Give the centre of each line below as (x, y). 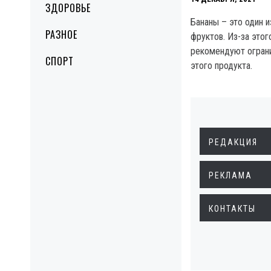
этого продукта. (221, 66)
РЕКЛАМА (230, 175)
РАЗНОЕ (61, 34)
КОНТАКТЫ (232, 209)
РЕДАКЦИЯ (233, 142)
